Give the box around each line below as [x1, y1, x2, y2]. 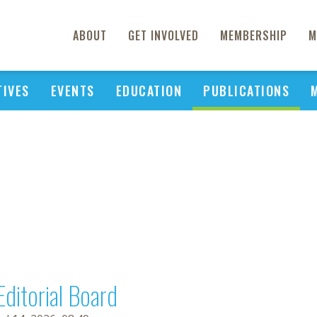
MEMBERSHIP [220, 27, 287, 44]
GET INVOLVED [128, 27, 199, 44]
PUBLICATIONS [203, 81, 289, 100]
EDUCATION [115, 81, 182, 100]
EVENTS [50, 81, 95, 100]
